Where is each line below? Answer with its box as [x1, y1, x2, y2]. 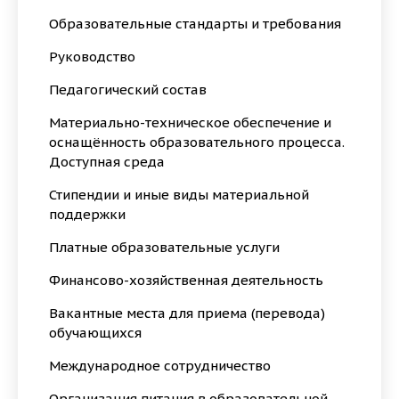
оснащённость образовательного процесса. [49, 134, 345, 151]
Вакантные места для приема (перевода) [49, 305, 325, 322]
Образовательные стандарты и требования [49, 15, 341, 32]
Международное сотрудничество [49, 357, 271, 374]
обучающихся [49, 324, 142, 341]
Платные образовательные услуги [49, 239, 280, 256]
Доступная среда [49, 153, 165, 170]
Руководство [49, 48, 135, 65]
